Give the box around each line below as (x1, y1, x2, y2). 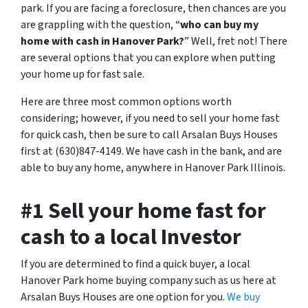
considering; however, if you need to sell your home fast (21, 111, 280, 126)
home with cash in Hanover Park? (21, 34, 184, 49)
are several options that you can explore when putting (21, 50, 276, 65)
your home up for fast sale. (21, 67, 144, 82)
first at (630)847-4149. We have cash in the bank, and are (21, 144, 282, 159)
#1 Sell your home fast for (21, 195, 266, 227)
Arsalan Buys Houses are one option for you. (21, 289, 227, 305)
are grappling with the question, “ (21, 17, 180, 32)
